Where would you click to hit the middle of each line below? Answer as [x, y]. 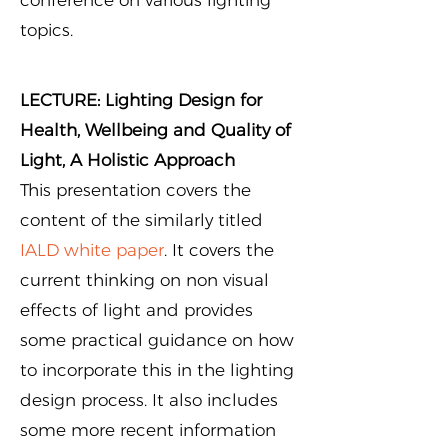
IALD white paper [92, 250]
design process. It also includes [149, 400]
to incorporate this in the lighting [157, 370]
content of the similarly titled [141, 220]
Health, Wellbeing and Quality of [155, 130]
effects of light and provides [136, 310]
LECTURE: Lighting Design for [141, 100]
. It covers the [219, 250]
